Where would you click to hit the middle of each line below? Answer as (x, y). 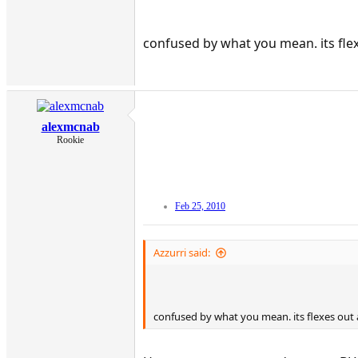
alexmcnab (70, 127)
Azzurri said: (182, 253)
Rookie (70, 140)
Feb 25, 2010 (200, 207)
